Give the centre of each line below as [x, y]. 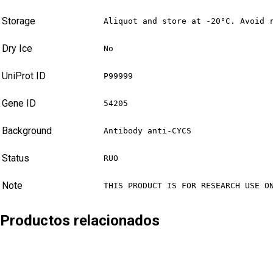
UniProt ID [24, 76]
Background [27, 131]
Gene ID [19, 104]
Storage [19, 21]
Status [16, 158]
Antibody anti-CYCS [147, 131]
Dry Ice [17, 49]
